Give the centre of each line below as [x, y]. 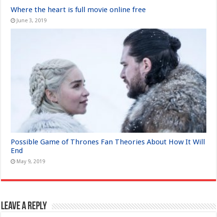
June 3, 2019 [32, 20]
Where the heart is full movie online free [78, 9]
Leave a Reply [24, 206]
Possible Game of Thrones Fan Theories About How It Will [108, 142]
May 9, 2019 [31, 161]
